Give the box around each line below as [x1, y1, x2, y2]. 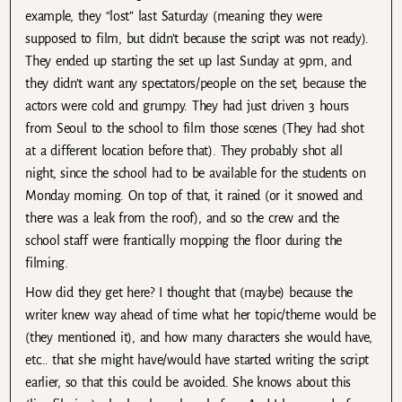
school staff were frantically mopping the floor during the [25, 232, 342, 248]
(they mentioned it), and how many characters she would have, [25, 330, 372, 345]
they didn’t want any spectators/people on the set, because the [25, 75, 367, 91]
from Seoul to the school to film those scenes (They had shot [25, 120, 364, 135]
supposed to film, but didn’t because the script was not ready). [25, 31, 370, 46]
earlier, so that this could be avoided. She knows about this [25, 375, 352, 390]
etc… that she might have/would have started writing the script [25, 353, 370, 368]
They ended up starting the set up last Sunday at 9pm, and [25, 53, 352, 68]
